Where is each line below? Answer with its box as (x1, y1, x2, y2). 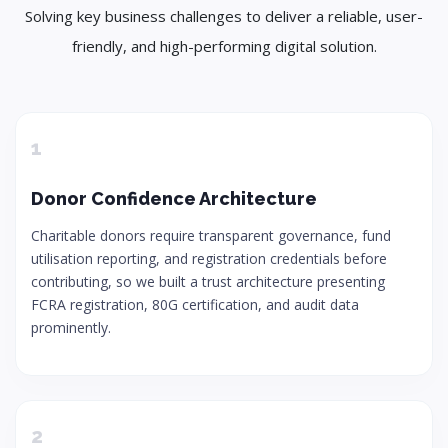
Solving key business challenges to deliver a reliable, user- (25, 6, 423, 26)
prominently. (31, 318, 111, 337)
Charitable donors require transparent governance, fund (31, 226, 391, 245)
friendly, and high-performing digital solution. (71, 36, 377, 56)
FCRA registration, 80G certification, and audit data (31, 295, 359, 314)
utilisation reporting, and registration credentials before (31, 249, 387, 268)
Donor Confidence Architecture (31, 188, 317, 209)
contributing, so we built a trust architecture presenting (31, 272, 385, 291)
